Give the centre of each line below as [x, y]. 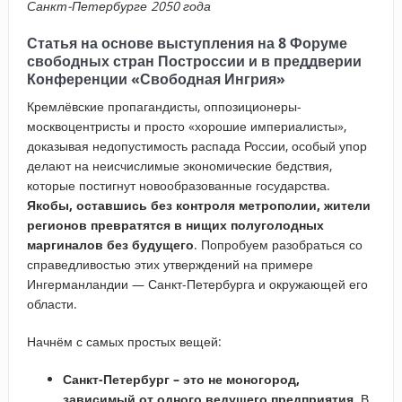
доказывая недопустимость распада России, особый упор [197, 145]
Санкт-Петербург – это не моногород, [181, 379]
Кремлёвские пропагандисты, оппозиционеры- [164, 106]
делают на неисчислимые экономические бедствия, [179, 165]
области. [52, 303]
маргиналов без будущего [110, 244]
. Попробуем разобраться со [278, 244]
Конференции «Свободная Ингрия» [156, 79]
